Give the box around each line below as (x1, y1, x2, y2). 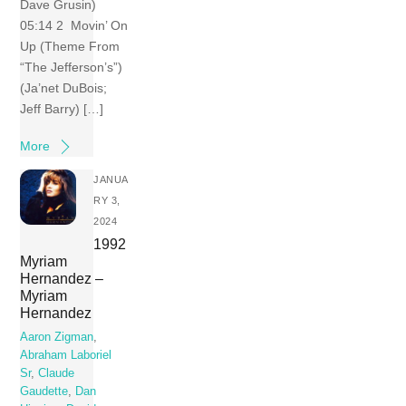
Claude (38, 366, 75, 380)
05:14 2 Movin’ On (20, 17, 129, 33)
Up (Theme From (20, 38, 121, 53)
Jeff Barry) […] (20, 101, 104, 116)
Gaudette (20, 384, 69, 398)
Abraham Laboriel (20, 348, 112, 362)
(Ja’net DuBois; (20, 80, 108, 95)
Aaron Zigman (20, 330, 94, 343)
